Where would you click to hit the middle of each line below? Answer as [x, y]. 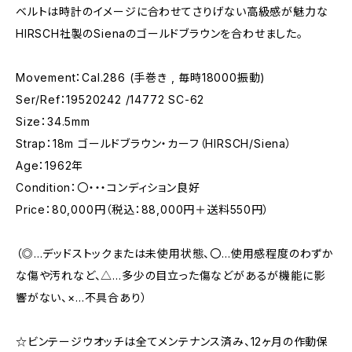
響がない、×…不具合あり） [82, 297]
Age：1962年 [50, 165]
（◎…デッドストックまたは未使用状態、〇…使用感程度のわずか [175, 253]
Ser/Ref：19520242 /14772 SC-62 [110, 99]
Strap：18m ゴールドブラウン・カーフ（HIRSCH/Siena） [154, 143]
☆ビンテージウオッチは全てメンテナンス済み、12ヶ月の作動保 [172, 341]
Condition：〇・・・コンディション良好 [108, 187]
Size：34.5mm [53, 121]
